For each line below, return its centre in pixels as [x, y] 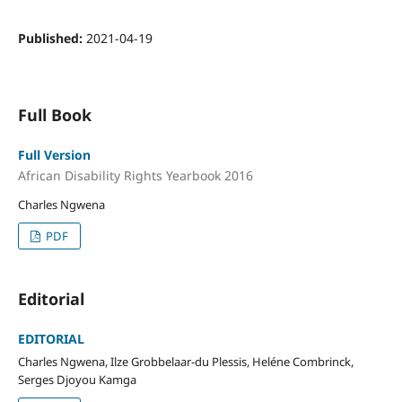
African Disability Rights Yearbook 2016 [135, 176]
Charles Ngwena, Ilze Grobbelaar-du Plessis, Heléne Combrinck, [185, 362]
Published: [52, 38]
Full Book [54, 114]
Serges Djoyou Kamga [77, 380]
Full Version [54, 154]
